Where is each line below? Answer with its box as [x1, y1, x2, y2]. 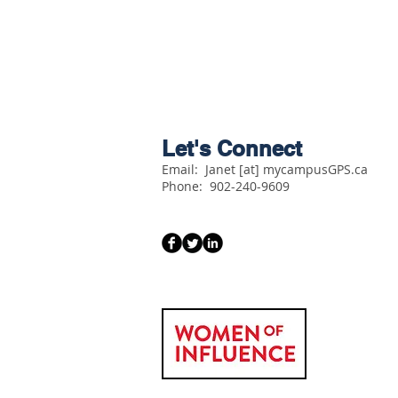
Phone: [162, 178, 210, 195]
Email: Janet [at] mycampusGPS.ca [162, 161, 368, 179]
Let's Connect [162, 136, 302, 162]
